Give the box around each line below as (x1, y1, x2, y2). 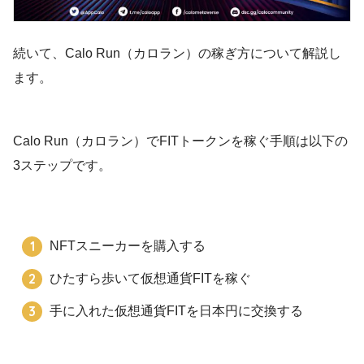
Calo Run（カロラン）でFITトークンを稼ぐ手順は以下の (13, 133, 348, 148)
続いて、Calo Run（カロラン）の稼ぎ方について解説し (13, 45, 341, 60)
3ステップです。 (13, 158, 111, 172)
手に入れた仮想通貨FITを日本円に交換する (50, 303, 304, 318)
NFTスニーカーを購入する (50, 238, 206, 253)
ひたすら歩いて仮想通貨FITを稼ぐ (50, 271, 252, 285)
